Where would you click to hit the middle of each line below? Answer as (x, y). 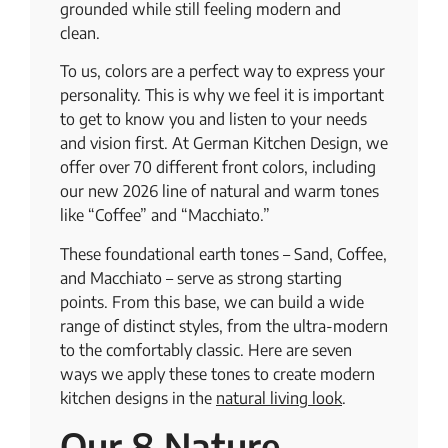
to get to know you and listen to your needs (213, 119)
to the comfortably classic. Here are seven (206, 349)
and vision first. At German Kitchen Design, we (224, 143)
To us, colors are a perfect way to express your (222, 71)
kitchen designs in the (138, 397)
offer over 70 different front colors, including (218, 167)
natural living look (279, 397)
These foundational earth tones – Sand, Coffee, (223, 253)
